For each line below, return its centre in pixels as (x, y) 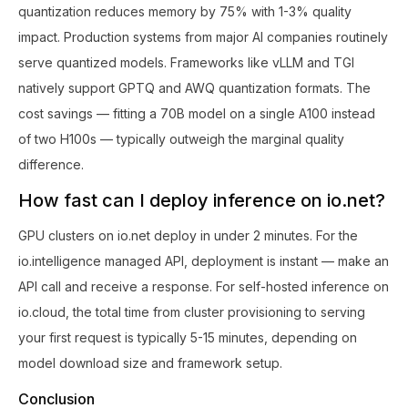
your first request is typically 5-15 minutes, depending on (188, 337)
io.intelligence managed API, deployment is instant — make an (204, 260)
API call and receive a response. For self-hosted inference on (204, 286)
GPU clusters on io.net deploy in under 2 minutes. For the (188, 235)
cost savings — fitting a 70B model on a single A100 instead (197, 113)
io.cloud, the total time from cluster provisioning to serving (192, 311)
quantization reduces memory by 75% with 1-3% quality (185, 11)
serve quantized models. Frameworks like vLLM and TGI (186, 62)
